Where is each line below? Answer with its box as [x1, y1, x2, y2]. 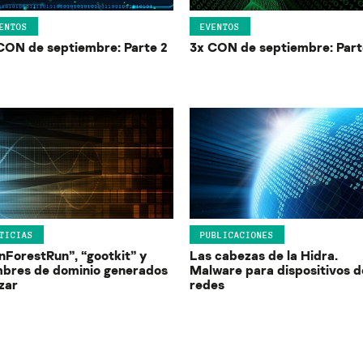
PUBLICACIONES [200, 229, 274, 240]
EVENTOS [200, 21, 240, 32]
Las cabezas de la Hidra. [190, 247, 338, 264]
